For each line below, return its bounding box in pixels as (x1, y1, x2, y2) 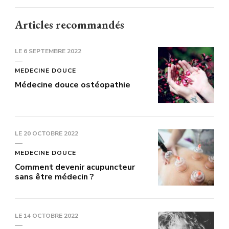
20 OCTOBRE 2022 (24, 129, 78, 138)
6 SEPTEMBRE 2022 (24, 47, 81, 55)
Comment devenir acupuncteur (15, 161, 135, 173)
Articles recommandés (15, 17, 124, 32)
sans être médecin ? (15, 171, 94, 182)
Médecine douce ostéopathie (15, 79, 130, 90)
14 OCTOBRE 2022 (24, 211, 78, 220)
